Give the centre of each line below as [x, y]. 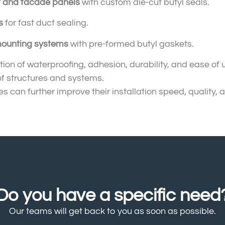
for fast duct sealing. [46, 23]
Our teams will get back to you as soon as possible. [113, 211]
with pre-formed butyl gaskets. [131, 44]
